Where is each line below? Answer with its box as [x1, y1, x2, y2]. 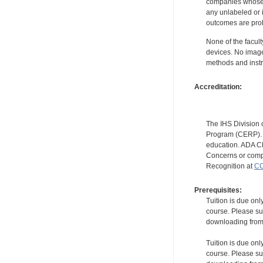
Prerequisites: [194, 186, 242, 195]
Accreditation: [194, 82, 242, 91]
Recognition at [205, 161, 254, 170]
